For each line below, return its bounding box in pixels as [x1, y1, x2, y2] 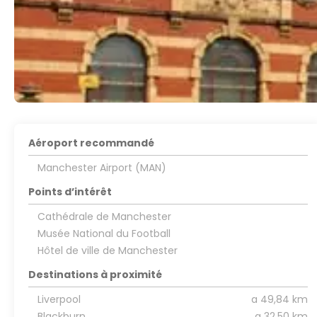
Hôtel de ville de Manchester [37, 243, 178, 258]
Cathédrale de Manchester [37, 209, 171, 224]
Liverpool [37, 292, 81, 306]
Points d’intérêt [28, 185, 113, 199]
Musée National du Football [37, 226, 171, 241]
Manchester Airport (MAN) [37, 161, 166, 175]
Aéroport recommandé [28, 136, 155, 150]
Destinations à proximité [28, 267, 163, 282]
